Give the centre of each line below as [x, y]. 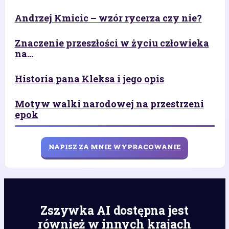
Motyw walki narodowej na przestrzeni [109, 104]
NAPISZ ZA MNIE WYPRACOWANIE [114, 147]
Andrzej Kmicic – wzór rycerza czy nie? [108, 18]
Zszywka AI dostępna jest [114, 210]
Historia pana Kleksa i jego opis [89, 78]
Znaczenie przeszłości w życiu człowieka [112, 43]
